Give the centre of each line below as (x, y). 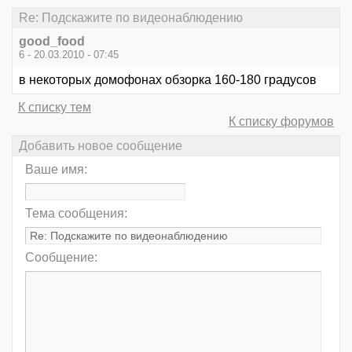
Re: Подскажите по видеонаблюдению (131, 18)
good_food (52, 42)
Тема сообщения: (76, 213)
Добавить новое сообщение (101, 145)
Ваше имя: (56, 169)
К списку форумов (281, 122)
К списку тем (55, 108)
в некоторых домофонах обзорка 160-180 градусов (168, 80)
